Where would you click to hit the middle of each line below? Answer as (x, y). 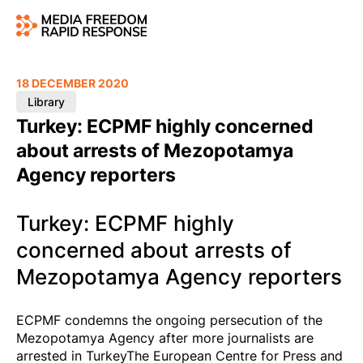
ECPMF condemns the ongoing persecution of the (169, 320)
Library (46, 102)
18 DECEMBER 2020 (73, 83)
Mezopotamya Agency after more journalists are (165, 338)
